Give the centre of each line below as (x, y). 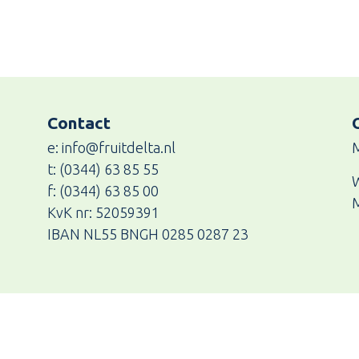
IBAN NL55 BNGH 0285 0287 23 (148, 234)
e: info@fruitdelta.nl (111, 147)
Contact (79, 122)
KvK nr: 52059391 (103, 212)
